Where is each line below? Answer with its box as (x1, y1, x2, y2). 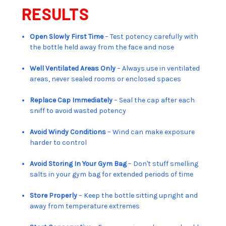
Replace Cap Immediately (30, 95, 113, 104)
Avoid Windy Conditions (30, 127, 106, 136)
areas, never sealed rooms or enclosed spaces (30, 74, 182, 83)
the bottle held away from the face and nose (30, 42, 175, 51)
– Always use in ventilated (116, 64, 200, 73)
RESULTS (22, 4, 89, 23)
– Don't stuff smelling (128, 159, 199, 168)
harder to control (30, 138, 87, 147)
